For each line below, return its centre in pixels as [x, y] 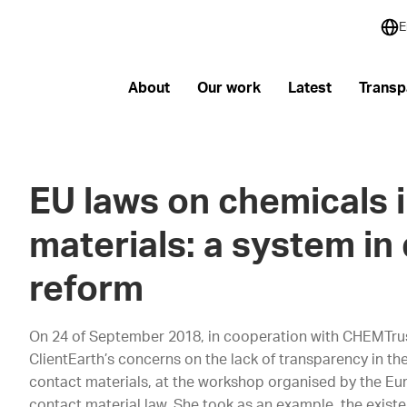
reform [87, 290]
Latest [309, 88]
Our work [228, 88]
